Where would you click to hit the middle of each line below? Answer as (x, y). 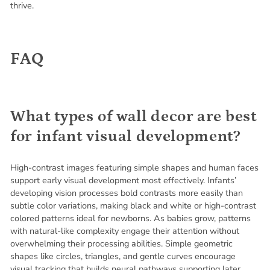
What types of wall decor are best (133, 116)
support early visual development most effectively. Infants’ (123, 180)
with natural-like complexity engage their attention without (125, 231)
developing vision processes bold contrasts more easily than (127, 193)
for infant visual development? (125, 136)
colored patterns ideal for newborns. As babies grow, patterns (130, 218)
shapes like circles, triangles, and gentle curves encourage (123, 256)
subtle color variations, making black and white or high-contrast (133, 205)
